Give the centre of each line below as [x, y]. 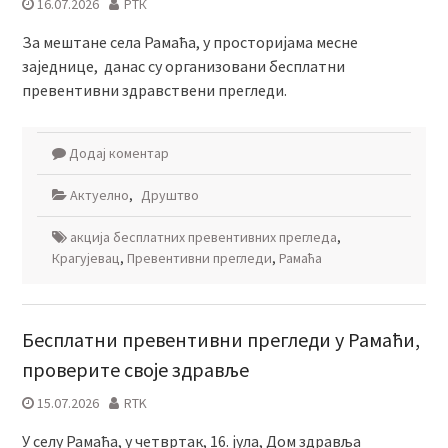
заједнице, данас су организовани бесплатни [183, 66]
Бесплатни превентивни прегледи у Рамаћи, [220, 339]
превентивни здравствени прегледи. [154, 90]
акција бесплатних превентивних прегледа [203, 237]
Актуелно [99, 195]
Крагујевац [85, 258]
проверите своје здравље [135, 369]
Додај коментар [118, 153]
